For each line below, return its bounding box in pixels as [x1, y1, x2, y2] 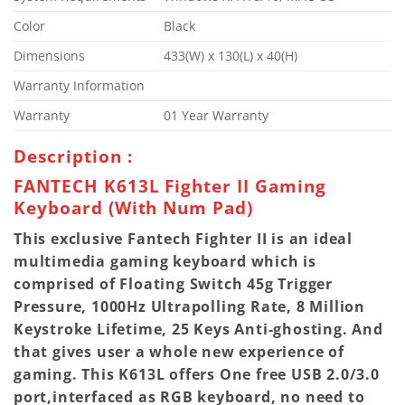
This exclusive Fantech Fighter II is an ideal [14, 228, 353, 249]
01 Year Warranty [164, 106, 269, 124]
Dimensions [14, 46, 85, 64]
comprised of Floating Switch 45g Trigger [14, 273, 333, 294]
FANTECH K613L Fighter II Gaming [14, 174, 326, 199]
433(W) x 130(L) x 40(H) [164, 46, 298, 64]
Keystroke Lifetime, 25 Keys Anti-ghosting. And [14, 318, 383, 339]
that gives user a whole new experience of [14, 341, 344, 362]
